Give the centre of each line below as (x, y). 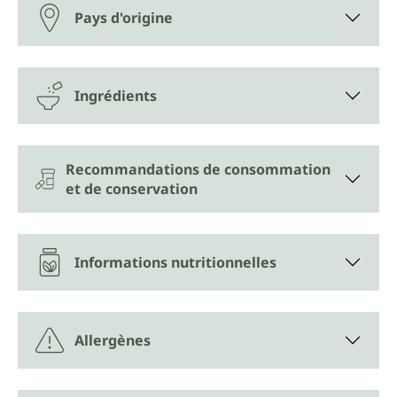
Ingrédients (116, 96)
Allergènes (113, 341)
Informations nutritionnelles (175, 263)
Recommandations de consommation (198, 170)
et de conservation (132, 189)
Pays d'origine (124, 18)
